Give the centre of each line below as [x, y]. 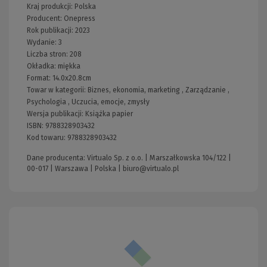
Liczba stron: [48, 54]
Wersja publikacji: [56, 114]
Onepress [80, 18]
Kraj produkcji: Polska [61, 6]
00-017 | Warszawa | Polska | [75, 168]
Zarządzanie [206, 90]
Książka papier [109, 114]
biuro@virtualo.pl [151, 168]
